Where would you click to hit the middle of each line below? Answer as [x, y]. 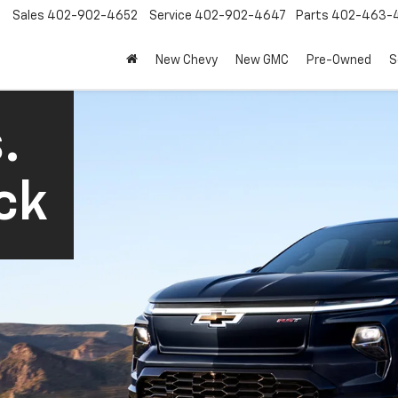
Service [171, 16]
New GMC [262, 61]
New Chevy [187, 61]
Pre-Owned [339, 61]
